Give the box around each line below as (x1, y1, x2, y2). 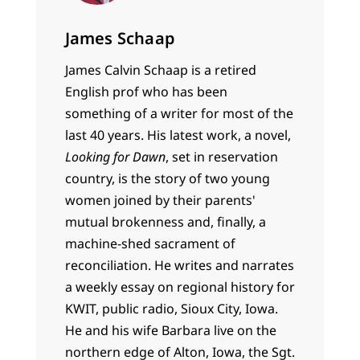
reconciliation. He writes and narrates (64, 256, 294, 275)
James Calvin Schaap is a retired (64, 61, 256, 80)
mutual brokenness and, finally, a (64, 213, 266, 231)
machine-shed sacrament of (64, 235, 235, 253)
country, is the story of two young (64, 170, 270, 188)
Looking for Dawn (64, 148, 166, 166)
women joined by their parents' (64, 191, 256, 210)
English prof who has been (64, 83, 227, 101)
